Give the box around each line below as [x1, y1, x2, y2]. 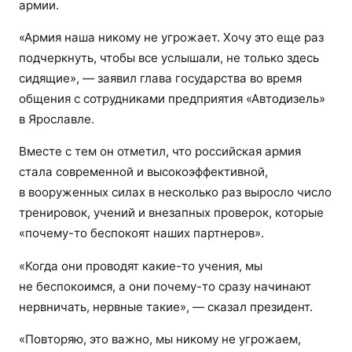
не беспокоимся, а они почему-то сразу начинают [19, 278, 311, 294]
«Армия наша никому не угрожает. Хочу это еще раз [19, 30, 324, 46]
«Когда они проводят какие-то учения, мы [19, 258, 262, 273]
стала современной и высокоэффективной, [19, 164, 268, 180]
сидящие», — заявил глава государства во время [19, 71, 302, 86]
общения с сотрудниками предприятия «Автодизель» [19, 91, 325, 107]
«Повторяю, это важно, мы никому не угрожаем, [19, 331, 301, 346]
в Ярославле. [19, 112, 94, 127]
